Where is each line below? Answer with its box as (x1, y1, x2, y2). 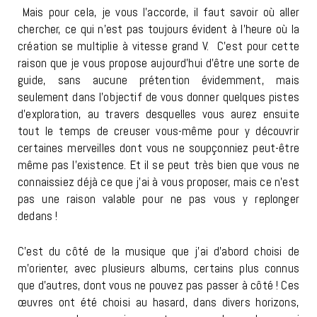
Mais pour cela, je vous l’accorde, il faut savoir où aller (18, 4, 299, 21)
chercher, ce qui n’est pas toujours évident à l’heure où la (18, 21, 299, 38)
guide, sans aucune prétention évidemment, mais (18, 72, 299, 88)
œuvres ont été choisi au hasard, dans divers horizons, (18, 294, 299, 311)
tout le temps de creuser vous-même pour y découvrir (18, 123, 299, 139)
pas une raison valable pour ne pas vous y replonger (18, 191, 299, 207)
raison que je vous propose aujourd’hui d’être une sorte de (18, 55, 299, 71)
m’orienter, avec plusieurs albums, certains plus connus (18, 260, 299, 277)
